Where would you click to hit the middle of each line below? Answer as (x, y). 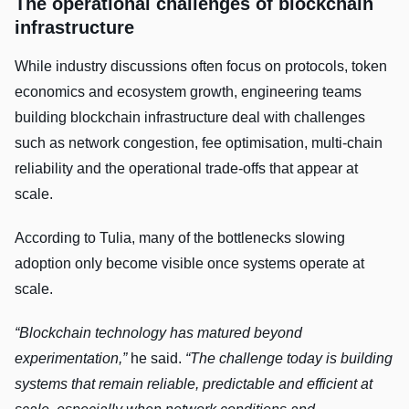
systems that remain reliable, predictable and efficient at (194, 383)
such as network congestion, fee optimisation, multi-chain (199, 142)
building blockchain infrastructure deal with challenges (190, 117)
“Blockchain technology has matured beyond (158, 332)
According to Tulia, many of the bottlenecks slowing (180, 237)
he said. (156, 358)
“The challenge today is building (287, 358)
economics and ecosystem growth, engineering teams (188, 91)
